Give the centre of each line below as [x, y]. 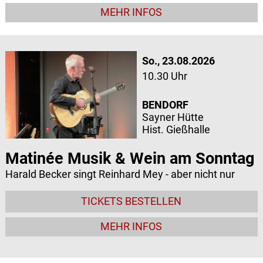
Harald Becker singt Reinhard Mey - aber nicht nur [120, 174]
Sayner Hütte [173, 117]
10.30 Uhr [164, 76]
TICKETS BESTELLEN [131, 201]
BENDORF [165, 104]
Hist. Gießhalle [176, 129]
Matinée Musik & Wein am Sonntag [129, 159]
